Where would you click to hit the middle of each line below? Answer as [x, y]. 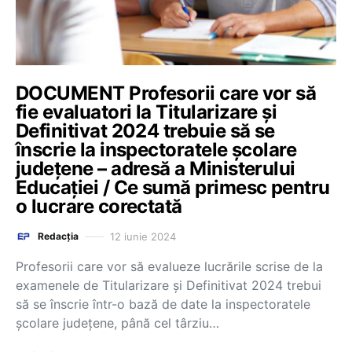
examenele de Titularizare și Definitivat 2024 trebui [169, 285]
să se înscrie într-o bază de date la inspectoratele [163, 304]
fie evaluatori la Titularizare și [147, 112]
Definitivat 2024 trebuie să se [145, 131]
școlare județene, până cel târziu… [117, 323]
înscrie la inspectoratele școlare [156, 150]
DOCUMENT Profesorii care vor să [166, 93]
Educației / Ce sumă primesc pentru [173, 187]
